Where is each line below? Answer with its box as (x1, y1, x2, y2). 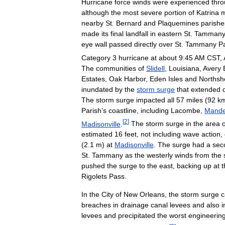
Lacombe (171, 106, 200, 115)
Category (81, 53, 110, 62)
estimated (81, 130, 113, 139)
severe (141, 9, 162, 17)
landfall (126, 30, 148, 38)
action (201, 130, 220, 139)
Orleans (140, 190, 165, 199)
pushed (81, 162, 105, 170)
